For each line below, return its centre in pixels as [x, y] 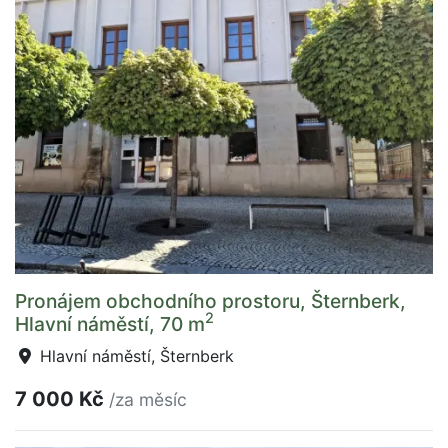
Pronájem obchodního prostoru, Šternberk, [210, 300]
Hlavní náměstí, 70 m [110, 323]
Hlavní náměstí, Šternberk [134, 355]
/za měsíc [148, 399]
